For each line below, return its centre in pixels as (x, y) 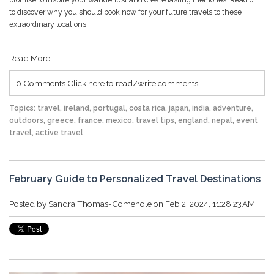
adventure (232, 108)
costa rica (147, 108)
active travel (59, 133)
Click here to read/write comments (133, 83)
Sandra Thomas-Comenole (100, 204)
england (193, 120)
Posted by (29, 204)
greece (61, 120)
